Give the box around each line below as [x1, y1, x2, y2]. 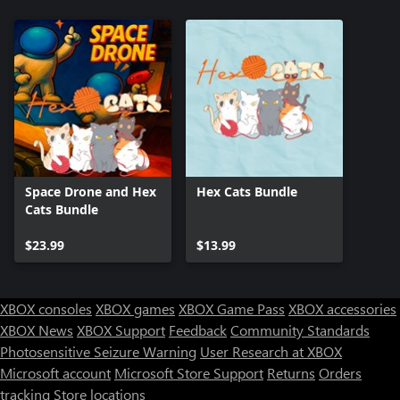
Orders [319, 362, 362, 382]
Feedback [169, 320, 227, 339]
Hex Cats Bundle [196, 182, 297, 200]
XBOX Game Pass [179, 298, 285, 318]
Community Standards [230, 320, 370, 339]
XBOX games [96, 298, 175, 318]
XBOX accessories [288, 298, 396, 318]
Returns [267, 362, 315, 382]
